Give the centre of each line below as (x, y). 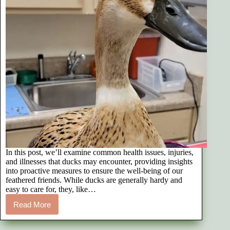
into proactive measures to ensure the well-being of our (94, 171)
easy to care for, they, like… (51, 189)
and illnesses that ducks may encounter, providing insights (99, 162)
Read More (32, 204)
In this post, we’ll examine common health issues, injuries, (100, 152)
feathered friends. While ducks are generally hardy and (94, 180)
